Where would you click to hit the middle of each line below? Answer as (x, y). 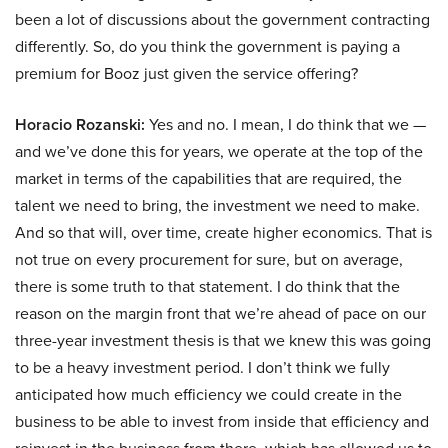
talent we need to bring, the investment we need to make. (217, 206)
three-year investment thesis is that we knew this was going (223, 341)
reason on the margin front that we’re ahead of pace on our (220, 314)
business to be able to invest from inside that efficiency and (222, 422)
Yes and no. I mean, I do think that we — (285, 125)
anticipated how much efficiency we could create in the (208, 395)
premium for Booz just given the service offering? (186, 74)
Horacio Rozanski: (80, 125)
